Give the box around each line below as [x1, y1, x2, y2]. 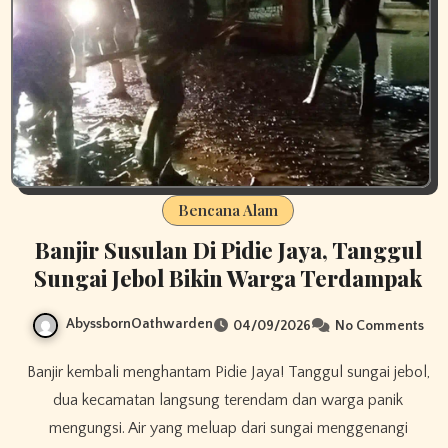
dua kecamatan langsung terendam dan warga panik [53, 390, 403, 409]
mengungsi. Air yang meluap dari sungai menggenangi [48, 418, 408, 437]
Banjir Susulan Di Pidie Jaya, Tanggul [34, 235, 422, 266]
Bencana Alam [178, 200, 278, 221]
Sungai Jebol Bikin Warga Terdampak [34, 263, 422, 294]
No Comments [335, 317, 424, 334]
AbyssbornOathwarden [66, 316, 213, 333]
